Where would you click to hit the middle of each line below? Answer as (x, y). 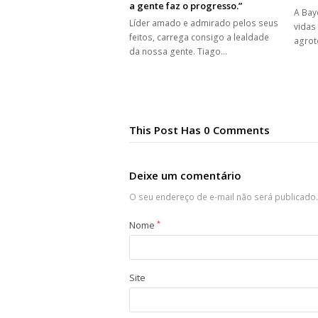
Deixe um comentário (185, 176)
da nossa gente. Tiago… (178, 52)
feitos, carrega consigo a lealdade (199, 38)
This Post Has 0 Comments (199, 130)
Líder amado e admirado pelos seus (204, 23)
